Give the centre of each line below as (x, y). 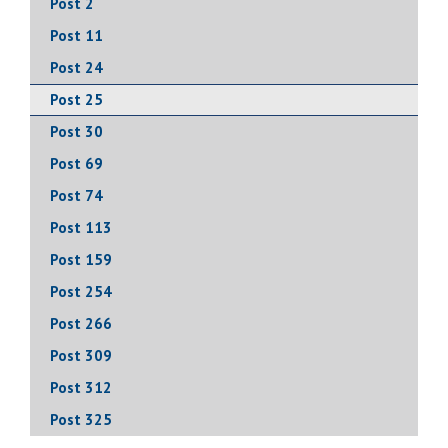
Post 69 (76, 163)
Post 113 (81, 227)
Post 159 (81, 259)
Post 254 (81, 291)
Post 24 (76, 67)
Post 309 (81, 355)
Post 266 (81, 323)
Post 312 (81, 387)
